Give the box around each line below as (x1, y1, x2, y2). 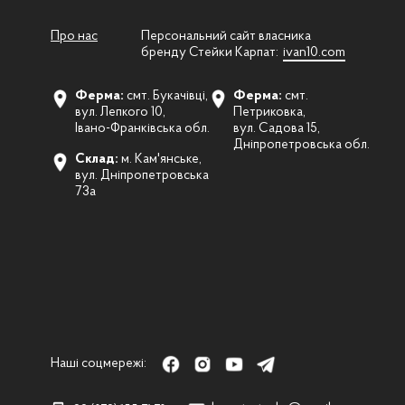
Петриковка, (233, 105, 306, 119)
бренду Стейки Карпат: (141, 45, 278, 60)
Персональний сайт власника (141, 29, 311, 43)
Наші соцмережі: (51, 356, 146, 371)
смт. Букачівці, (124, 89, 208, 103)
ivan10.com (283, 45, 345, 60)
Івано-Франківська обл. (75, 121, 210, 136)
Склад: (75, 152, 118, 166)
